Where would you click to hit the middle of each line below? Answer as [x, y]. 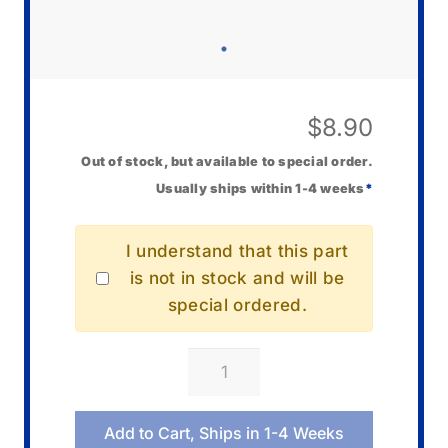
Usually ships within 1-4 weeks [260, 188]
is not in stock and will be [237, 278]
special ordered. [237, 305]
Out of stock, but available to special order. [227, 161]
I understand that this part [237, 251]
